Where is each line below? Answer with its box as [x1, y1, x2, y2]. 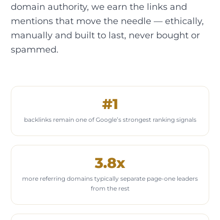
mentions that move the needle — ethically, [11, 15, 204, 26]
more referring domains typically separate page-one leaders [22, 175, 198, 183]
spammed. [11, 44, 58, 55]
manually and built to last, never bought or [11, 29, 200, 40]
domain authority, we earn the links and [11, 1, 187, 12]
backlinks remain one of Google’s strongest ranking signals [24, 116, 196, 124]
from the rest [90, 185, 130, 192]
